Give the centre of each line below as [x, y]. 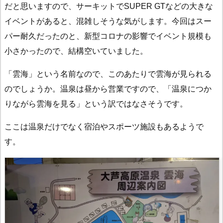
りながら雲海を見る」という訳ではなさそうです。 [96, 104]
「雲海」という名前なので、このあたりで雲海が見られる [108, 74]
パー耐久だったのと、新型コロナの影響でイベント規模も [108, 36]
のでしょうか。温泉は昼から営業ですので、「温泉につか [108, 89]
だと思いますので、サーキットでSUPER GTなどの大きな [109, 6]
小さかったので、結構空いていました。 [76, 51]
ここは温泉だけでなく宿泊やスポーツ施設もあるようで [104, 127]
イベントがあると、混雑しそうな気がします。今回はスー [108, 21]
